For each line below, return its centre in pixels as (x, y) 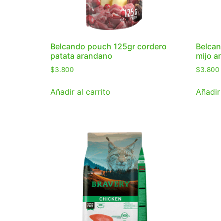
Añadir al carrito (80, 92)
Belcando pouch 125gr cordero (109, 47)
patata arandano (81, 56)
